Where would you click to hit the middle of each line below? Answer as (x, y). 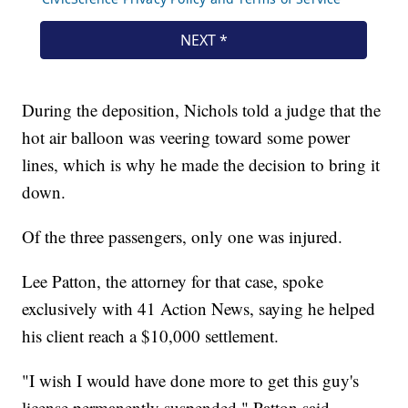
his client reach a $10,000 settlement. (153, 336)
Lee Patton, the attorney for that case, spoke (173, 281)
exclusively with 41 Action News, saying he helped (199, 309)
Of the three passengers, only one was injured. (185, 237)
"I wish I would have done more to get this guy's (191, 381)
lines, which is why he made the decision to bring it (201, 165)
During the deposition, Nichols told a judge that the (202, 110)
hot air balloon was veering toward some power (186, 138)
